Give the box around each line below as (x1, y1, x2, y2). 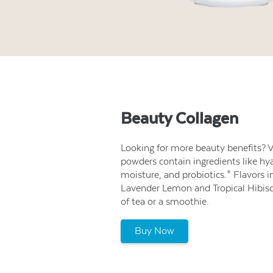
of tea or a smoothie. (121, 196, 209, 208)
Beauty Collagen (121, 108, 238, 127)
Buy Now (135, 225, 174, 237)
